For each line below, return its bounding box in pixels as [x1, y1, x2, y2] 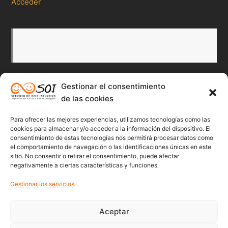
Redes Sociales [11, 94, 72, 104]
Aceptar [99, 206, 129, 216]
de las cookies [61, 94, 113, 103]
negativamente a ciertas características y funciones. [10, 161, 159, 169]
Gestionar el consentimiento [61, 81, 165, 91]
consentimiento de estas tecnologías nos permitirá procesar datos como [10, 134, 213, 141]
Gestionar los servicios [10, 180, 74, 188]
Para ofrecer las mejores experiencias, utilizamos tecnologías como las [10, 116, 210, 123]
